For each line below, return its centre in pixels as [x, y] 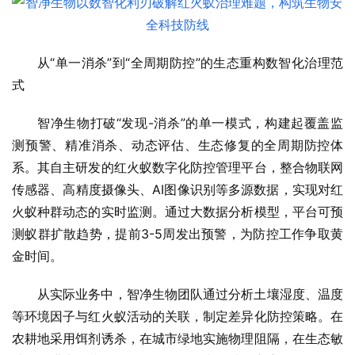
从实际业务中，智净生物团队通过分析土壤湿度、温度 [190, 294]
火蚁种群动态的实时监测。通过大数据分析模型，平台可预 [177, 212]
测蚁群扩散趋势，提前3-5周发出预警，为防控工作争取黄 [177, 234]
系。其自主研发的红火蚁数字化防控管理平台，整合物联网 [177, 168]
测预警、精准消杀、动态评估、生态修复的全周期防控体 [177, 145]
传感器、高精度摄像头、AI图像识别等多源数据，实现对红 [177, 190]
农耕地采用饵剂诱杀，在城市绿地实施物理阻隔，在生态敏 [177, 339]
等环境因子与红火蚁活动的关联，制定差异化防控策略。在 [177, 317]
